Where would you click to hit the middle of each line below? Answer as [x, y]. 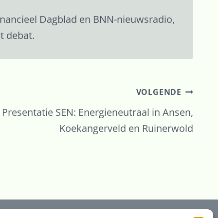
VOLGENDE [159, 92]
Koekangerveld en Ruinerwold [126, 128]
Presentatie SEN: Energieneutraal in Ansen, [97, 112]
